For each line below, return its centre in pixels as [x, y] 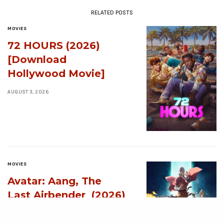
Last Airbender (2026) [66, 195]
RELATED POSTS [112, 13]
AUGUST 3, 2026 [28, 92]
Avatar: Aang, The [54, 181]
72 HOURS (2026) [54, 45]
